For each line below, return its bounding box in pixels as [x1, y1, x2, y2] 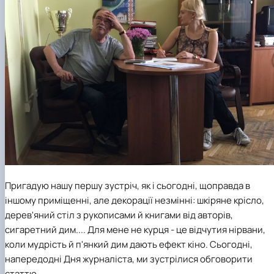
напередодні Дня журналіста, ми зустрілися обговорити [5, 253, 253, 266]
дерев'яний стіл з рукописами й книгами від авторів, [5, 209, 233, 222]
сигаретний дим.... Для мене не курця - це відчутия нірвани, [5, 223, 265, 237]
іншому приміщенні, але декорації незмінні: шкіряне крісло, [5, 194, 264, 207]
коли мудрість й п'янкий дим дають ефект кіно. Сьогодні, [5, 238, 253, 251]
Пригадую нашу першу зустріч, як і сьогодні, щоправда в [5, 179, 250, 193]
